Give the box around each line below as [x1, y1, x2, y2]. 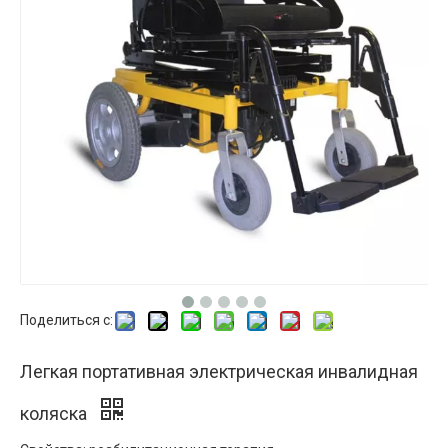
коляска [20, 403, 91, 424]
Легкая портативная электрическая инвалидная [20, 361, 418, 382]
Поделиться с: [20, 312, 113, 328]
